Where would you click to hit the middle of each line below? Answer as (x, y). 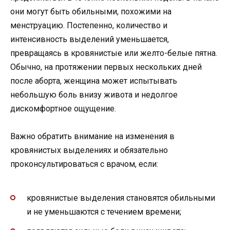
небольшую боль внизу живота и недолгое (94, 94)
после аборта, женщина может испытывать (94, 81)
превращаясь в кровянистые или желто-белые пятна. (114, 53)
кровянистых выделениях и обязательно (89, 150)
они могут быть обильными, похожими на (91, 11)
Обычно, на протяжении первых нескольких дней (106, 67)
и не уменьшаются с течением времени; (104, 212)
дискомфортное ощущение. (63, 108)
